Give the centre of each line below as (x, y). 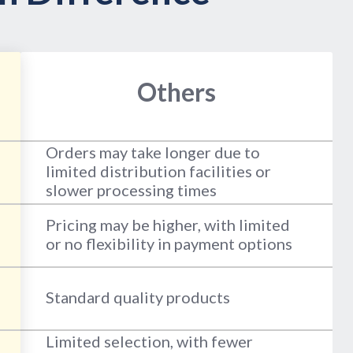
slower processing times (131, 190)
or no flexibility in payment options (169, 244)
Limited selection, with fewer (149, 342)
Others (176, 92)
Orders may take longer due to (152, 152)
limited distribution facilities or (158, 171)
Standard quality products (137, 297)
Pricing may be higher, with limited (167, 225)
